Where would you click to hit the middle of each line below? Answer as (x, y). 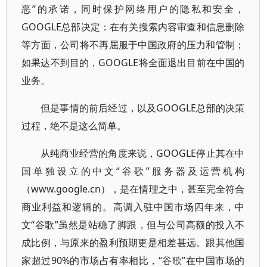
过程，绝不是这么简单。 (74, 126)
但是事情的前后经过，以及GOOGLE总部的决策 (143, 108)
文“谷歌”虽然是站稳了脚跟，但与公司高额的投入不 (133, 225)
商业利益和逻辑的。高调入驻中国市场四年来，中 (133, 207)
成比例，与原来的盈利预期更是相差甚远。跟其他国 (133, 243)
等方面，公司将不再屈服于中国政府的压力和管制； (133, 45)
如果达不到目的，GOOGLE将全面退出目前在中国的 (133, 63)
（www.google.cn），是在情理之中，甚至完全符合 (133, 189)
